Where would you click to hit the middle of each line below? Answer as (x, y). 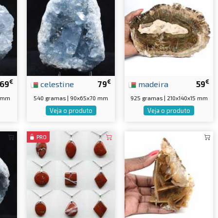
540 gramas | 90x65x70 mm (71, 98)
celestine (56, 83)
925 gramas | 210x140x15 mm (169, 98)
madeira (153, 83)
